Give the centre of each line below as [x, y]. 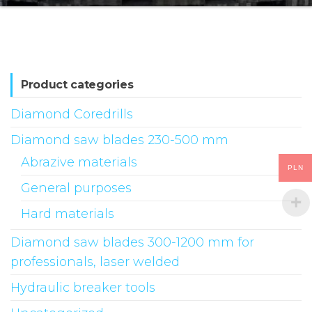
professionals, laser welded [95, 262]
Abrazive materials [79, 162]
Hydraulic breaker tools [83, 288]
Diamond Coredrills [72, 114]
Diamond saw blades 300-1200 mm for [132, 242]
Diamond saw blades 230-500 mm [119, 140]
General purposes [76, 188]
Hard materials [68, 214]
